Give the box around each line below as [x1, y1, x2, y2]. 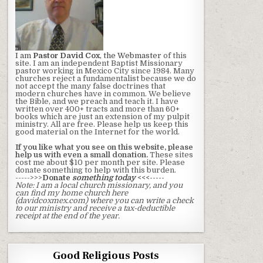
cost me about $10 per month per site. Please [15, 158, 186, 167]
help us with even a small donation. [15, 150, 149, 160]
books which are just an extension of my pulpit [15, 112, 190, 122]
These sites [148, 150, 194, 160]
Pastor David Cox [33, 51, 100, 60]
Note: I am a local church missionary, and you [15, 181, 183, 190]
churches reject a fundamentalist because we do [15, 74, 197, 83]
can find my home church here [15, 188, 129, 198]
